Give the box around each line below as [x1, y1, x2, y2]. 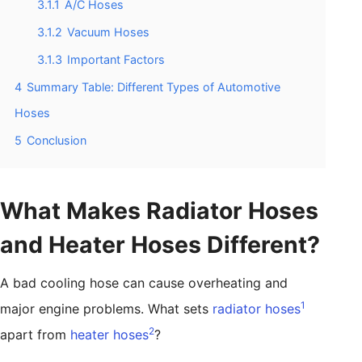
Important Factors [67, 52, 165, 66]
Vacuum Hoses [67, 24, 149, 39]
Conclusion [27, 133, 86, 147]
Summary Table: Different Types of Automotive [27, 79, 280, 94]
